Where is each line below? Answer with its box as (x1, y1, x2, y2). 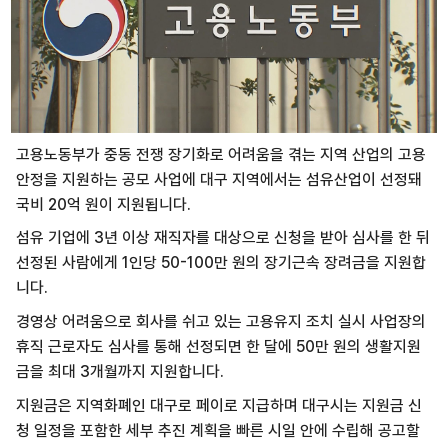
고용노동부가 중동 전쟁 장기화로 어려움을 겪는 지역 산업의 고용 (15, 144, 426, 164)
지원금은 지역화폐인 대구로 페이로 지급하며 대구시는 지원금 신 (15, 395, 422, 415)
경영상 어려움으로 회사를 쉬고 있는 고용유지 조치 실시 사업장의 (15, 312, 426, 332)
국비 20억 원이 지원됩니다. (15, 194, 191, 214)
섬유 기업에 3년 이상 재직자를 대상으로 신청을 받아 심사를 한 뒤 (15, 228, 430, 248)
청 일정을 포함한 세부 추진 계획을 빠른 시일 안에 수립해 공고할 (15, 420, 420, 440)
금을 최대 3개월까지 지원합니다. (15, 362, 224, 382)
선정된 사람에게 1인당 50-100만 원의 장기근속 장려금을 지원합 (15, 253, 426, 273)
